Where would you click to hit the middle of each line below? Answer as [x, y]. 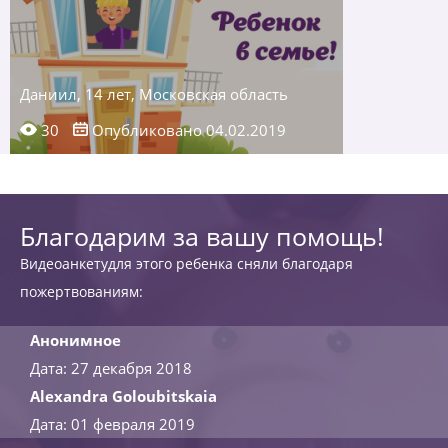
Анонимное [75, 340]
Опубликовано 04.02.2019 [187, 130]
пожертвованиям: [81, 291]
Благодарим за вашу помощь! [202, 236]
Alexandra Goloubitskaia [123, 396]
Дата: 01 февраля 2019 [112, 424]
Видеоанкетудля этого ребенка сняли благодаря [186, 263]
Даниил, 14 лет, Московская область [154, 94]
